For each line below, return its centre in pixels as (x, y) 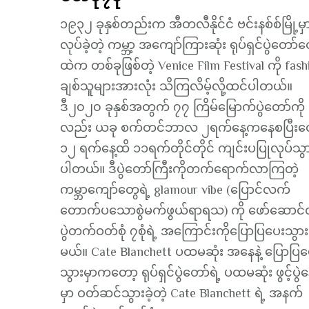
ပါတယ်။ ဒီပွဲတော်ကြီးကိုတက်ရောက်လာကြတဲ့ (179, 169)
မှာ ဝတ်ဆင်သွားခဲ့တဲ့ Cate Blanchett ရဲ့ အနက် (181, 293)
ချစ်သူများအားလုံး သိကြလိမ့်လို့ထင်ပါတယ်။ (176, 86)
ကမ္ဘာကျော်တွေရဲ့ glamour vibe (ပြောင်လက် (175, 189)
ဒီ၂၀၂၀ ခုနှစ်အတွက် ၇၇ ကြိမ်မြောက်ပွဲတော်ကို (182, 107)
